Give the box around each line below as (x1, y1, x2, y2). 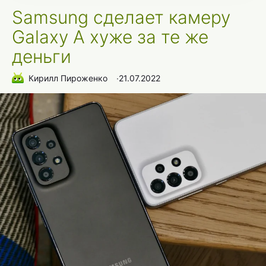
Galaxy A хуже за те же (12, 26, 208, 48)
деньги (12, 46, 71, 68)
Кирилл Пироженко (28, 72, 107, 83)
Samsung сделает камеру (12, 7, 230, 28)
